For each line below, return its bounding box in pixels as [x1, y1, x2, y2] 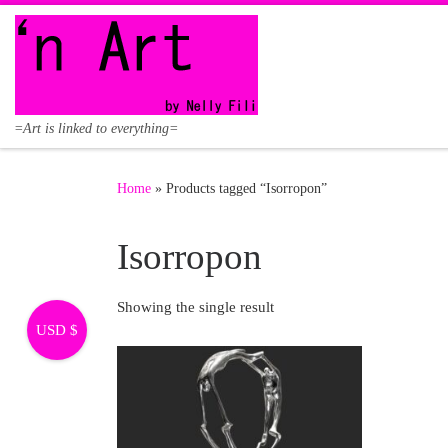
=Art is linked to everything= [14, 121, 179, 137]
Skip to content [27, 19, 124, 35]
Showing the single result [117, 298, 274, 315]
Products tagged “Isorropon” [166, 180, 327, 197]
